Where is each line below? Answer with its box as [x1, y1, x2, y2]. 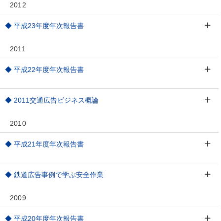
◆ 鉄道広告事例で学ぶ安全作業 [5, 171, 104, 179]
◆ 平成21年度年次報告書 [5, 140, 84, 148]
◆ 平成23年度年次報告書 [5, 22, 84, 30]
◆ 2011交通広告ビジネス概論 [5, 96, 99, 104]
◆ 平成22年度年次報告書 [5, 66, 84, 74]
